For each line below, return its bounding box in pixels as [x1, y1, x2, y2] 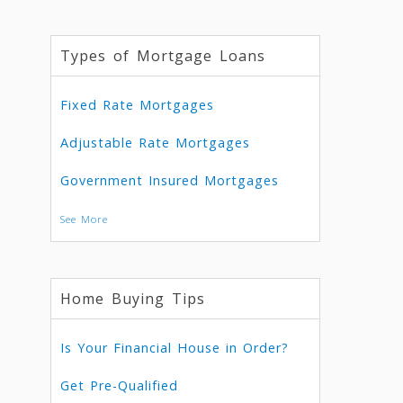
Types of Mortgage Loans [60, 46, 266, 66]
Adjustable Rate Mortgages [60, 134, 251, 151]
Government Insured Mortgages [60, 172, 280, 189]
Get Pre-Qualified [60, 377, 179, 394]
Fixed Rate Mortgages [60, 96, 215, 113]
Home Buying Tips [60, 289, 206, 309]
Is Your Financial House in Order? [60, 339, 290, 356]
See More [60, 212, 109, 226]
